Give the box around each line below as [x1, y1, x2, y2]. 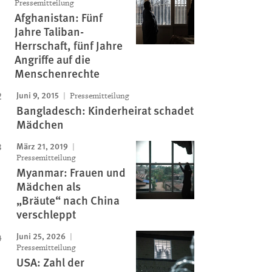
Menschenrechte [14, 65, 100, 81]
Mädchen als [16, 178, 81, 194]
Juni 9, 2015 [16, 89, 59, 101]
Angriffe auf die [14, 51, 90, 67]
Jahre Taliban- [14, 23, 84, 39]
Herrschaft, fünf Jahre [14, 37, 123, 53]
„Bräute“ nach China [16, 192, 120, 208]
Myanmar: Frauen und [16, 164, 126, 180]
